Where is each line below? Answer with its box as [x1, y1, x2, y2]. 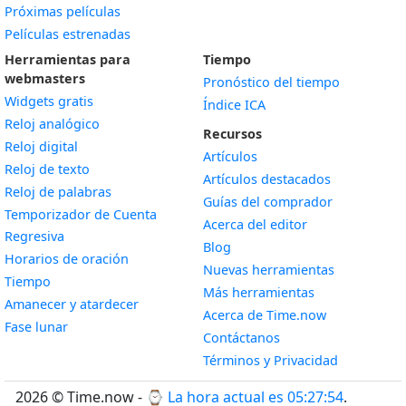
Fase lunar [5, 318, 68, 335]
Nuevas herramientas [203, 261, 334, 278]
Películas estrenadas [5, 25, 130, 43]
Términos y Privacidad [203, 352, 338, 369]
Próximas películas [5, 3, 121, 20]
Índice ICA [203, 96, 266, 113]
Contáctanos [203, 329, 280, 346]
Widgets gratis [5, 92, 93, 110]
